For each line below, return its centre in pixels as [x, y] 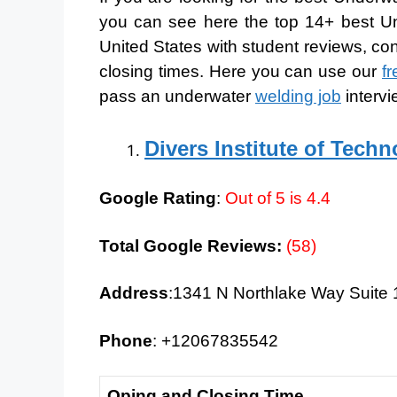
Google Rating [158, 198]
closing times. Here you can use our [241, 72]
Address [134, 293]
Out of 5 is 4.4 [278, 198]
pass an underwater [177, 97]
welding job [298, 97]
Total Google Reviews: [193, 245]
